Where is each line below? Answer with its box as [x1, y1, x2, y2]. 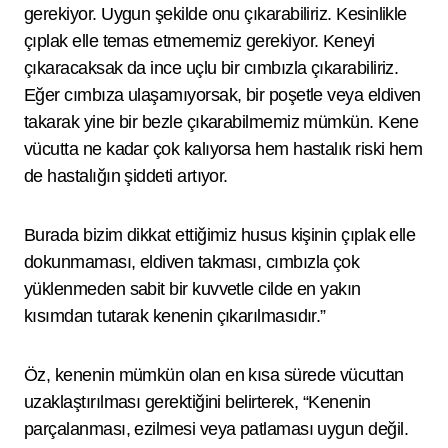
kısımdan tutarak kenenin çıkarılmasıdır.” [24, 306, 326, 326]
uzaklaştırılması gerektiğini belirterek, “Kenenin [24, 392, 371, 412]
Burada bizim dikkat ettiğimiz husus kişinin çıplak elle [24, 225, 416, 245]
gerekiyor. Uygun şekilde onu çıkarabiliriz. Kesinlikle [24, 4, 407, 24]
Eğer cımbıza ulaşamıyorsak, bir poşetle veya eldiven [24, 85, 421, 105]
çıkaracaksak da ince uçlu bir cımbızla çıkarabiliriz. [24, 58, 399, 78]
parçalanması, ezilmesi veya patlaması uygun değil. [24, 419, 408, 439]
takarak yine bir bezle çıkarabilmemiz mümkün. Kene [24, 112, 418, 132]
